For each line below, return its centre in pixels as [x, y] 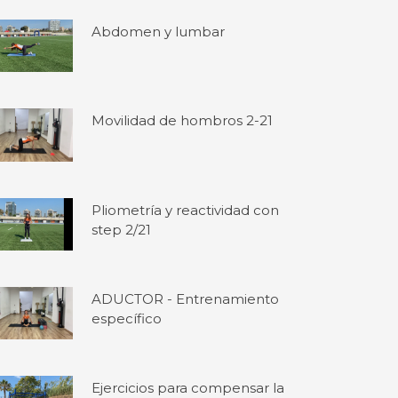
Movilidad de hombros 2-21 [183, 121]
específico [127, 318]
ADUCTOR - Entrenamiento [186, 298]
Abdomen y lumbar [159, 31]
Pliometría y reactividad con [186, 210]
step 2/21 [122, 229]
